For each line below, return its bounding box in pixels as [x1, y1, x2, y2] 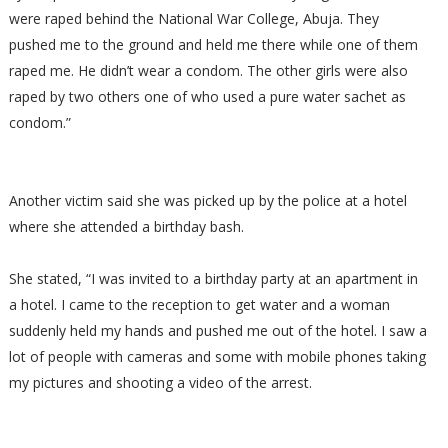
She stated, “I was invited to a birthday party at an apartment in [8, 269, 418, 288]
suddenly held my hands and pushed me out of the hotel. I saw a [8, 321, 427, 340]
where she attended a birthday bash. [8, 217, 244, 236]
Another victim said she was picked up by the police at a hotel [8, 191, 407, 210]
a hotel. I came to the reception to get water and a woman [8, 295, 390, 314]
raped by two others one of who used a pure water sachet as [8, 87, 406, 106]
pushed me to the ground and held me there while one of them [8, 35, 418, 54]
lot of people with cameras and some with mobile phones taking [8, 347, 426, 366]
